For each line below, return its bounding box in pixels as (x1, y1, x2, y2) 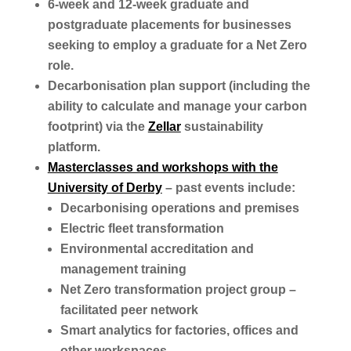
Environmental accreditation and (60, 241, 254, 255)
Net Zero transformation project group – (60, 282, 296, 296)
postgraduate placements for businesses (47, 17, 291, 31)
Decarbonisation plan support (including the (47, 78, 310, 92)
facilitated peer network (60, 302, 198, 317)
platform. (47, 139, 107, 154)
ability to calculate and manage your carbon (47, 99, 307, 113)
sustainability (180, 119, 263, 133)
